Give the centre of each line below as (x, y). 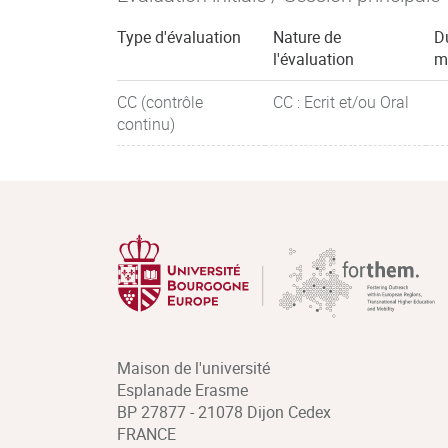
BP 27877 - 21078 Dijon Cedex (224, 412)
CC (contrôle (160, 102)
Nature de (307, 37)
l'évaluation (313, 59)
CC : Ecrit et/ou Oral (341, 102)
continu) (146, 124)
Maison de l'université (193, 368)
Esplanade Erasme (182, 390)
